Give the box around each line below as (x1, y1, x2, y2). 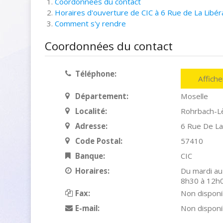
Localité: (75, 106, 107, 116)
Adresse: (75, 121, 108, 131)
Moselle (180, 91, 208, 101)
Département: (75, 91, 128, 101)
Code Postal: (75, 136, 122, 146)
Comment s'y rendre (55, 18, 126, 28)
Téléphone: (75, 69, 116, 79)
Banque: (75, 151, 105, 161)
